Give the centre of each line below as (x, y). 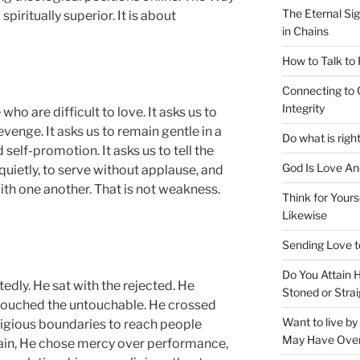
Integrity (303, 108)
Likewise (304, 215)
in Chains (305, 31)
